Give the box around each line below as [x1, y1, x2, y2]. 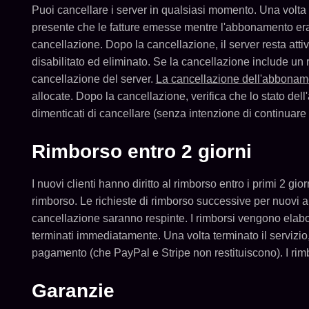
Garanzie [31, 280, 114, 301]
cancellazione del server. [31, 73, 156, 85]
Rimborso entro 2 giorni [31, 141, 252, 162]
